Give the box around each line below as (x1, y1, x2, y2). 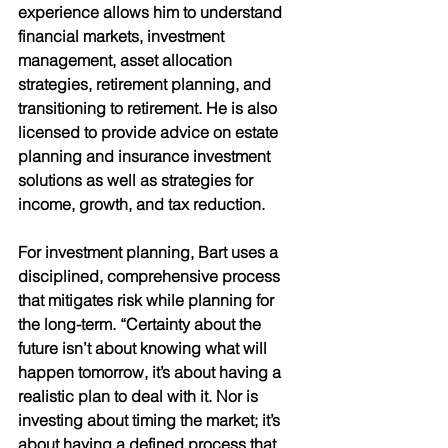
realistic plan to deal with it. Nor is (18, 385, 262, 406)
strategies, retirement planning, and (18, 73, 275, 94)
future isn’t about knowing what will (18, 337, 271, 358)
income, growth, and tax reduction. (18, 193, 269, 214)
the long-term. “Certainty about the (18, 313, 265, 334)
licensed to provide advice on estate (18, 121, 286, 142)
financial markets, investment (18, 25, 228, 46)
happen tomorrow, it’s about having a (18, 361, 285, 382)
